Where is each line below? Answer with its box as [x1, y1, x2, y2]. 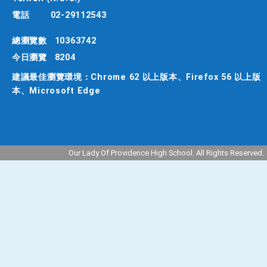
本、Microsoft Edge [12, 86, 101, 97]
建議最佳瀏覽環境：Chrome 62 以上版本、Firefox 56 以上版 [12, 72, 261, 83]
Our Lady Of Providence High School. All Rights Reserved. [69, 148, 264, 158]
